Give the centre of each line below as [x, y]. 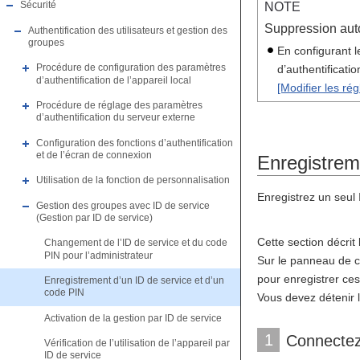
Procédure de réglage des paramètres [119, 106]
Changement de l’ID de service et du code [136, 243]
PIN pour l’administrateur [98, 255]
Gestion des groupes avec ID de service [123, 205]
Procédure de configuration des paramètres [131, 68]
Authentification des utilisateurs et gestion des [128, 30]
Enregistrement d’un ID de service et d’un [134, 281]
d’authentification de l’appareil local [114, 80]
